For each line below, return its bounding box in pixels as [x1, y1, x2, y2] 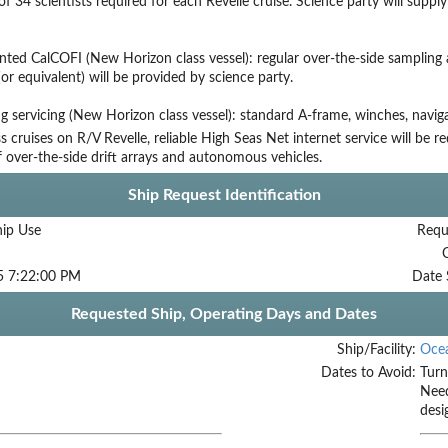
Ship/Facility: [336, 342, 416, 357]
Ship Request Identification [127, 186, 321, 203]
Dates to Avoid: [320, 365, 416, 380]
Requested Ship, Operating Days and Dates [71, 305, 377, 322]
